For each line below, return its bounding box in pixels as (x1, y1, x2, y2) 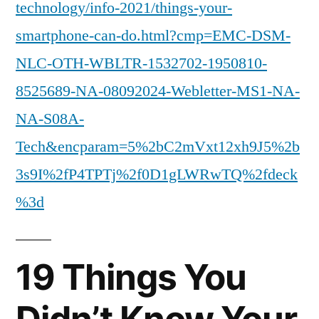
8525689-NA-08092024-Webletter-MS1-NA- (16, 81, 300, 101)
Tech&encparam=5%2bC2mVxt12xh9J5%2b (16, 137, 300, 157)
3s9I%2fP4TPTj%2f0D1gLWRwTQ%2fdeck (16, 164, 298, 184)
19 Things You (16, 256, 247, 298)
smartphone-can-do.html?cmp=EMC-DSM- (16, 26, 291, 46)
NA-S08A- (16, 109, 84, 129)
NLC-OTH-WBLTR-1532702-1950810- (16, 53, 267, 73)
